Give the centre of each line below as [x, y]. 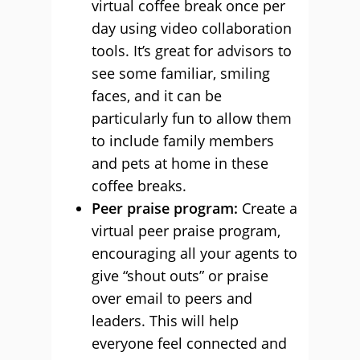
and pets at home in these [180, 163]
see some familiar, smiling [181, 73]
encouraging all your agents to [194, 253]
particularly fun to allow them [192, 118]
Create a [270, 208]
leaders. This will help [165, 321]
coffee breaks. [139, 186]
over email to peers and [172, 298]
